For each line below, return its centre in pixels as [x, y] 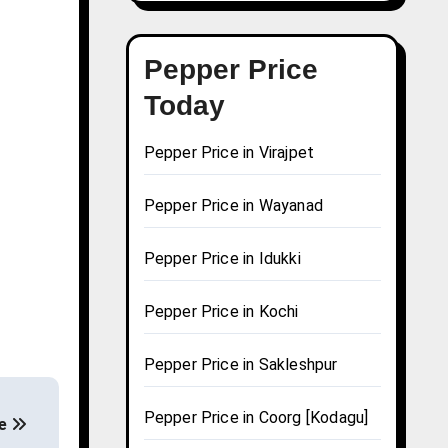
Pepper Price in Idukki [222, 259]
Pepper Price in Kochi [221, 312]
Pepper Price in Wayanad [233, 206]
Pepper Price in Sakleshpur [240, 365]
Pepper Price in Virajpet [229, 153]
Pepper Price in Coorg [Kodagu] [256, 418]
